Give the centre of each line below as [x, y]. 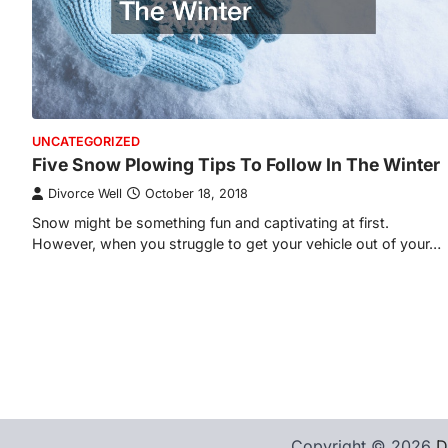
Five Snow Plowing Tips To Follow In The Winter [236, 165]
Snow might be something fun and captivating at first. [210, 223]
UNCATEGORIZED [86, 142]
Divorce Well [85, 194]
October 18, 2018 [196, 194]
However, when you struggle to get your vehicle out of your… [236, 244]
